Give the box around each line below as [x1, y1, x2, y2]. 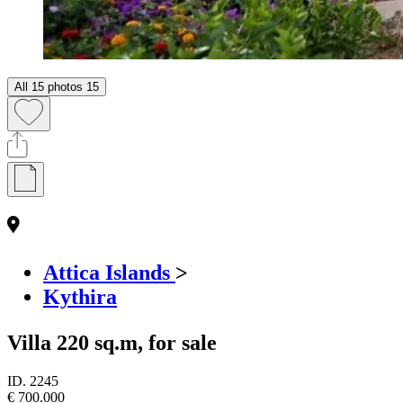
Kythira [43, 284, 117, 309]
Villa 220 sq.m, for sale [7, 330, 217, 354]
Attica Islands [43, 260, 175, 284]
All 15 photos [14, 79, 83, 94]
